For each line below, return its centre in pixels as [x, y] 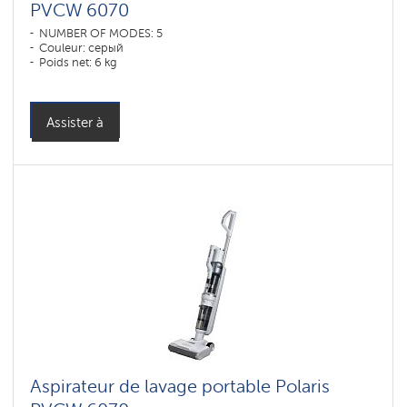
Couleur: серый [81, 48]
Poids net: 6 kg [78, 62]
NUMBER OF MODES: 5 [101, 33]
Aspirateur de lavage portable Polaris [180, 386]
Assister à [75, 123]
